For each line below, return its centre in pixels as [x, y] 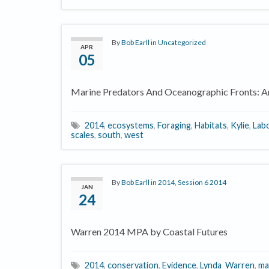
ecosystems [131, 125]
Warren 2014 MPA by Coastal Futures [149, 231]
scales [83, 135]
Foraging [174, 125]
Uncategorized [182, 42]
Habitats [211, 125]
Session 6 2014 [202, 182]
